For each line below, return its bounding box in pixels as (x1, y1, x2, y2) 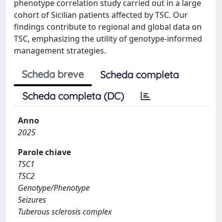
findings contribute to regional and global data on (14, 21, 202, 32)
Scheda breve (22, 68, 84, 80)
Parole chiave (18, 147, 71, 158)
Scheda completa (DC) (22, 90, 124, 102)
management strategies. (14, 45, 106, 56)
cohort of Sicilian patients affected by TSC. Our (14, 9, 188, 20)
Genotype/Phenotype (18, 182, 90, 193)
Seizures (18, 194, 46, 205)
